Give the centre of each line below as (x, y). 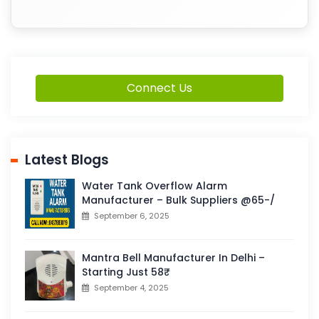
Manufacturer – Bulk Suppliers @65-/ (178, 200)
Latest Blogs (67, 160)
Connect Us (159, 88)
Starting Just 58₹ (123, 272)
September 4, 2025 (131, 288)
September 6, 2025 (132, 216)
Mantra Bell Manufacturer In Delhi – (173, 258)
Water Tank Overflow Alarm (155, 186)
